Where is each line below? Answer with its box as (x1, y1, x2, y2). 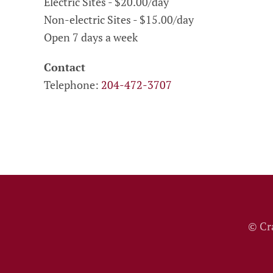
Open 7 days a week (44, 30, 138, 45)
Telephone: (44, 77, 101, 93)
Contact (44, 60, 85, 75)
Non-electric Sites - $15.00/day (44, 12, 194, 27)
